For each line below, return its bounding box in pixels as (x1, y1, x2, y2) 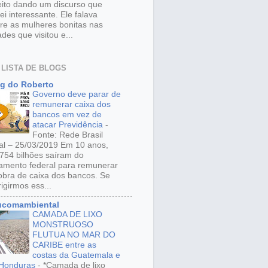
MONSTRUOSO (32, 220, 93, 230)
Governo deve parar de (32, 90, 121, 99)
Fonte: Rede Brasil (32, 130, 103, 140)
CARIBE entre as (32, 240, 96, 250)
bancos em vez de (32, 110, 102, 120)
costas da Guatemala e (32, 251, 120, 260)
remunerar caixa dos (32, 100, 111, 109)
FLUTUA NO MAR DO (32, 230, 115, 240)
